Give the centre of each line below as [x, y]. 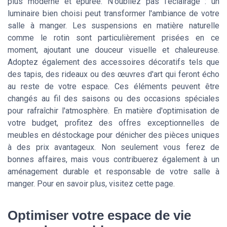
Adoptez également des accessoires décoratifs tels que [113, 62]
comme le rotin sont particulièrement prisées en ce [113, 37]
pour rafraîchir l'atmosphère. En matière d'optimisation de [113, 110]
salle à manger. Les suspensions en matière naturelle [113, 25]
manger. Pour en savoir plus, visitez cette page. [91, 183]
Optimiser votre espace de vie [99, 216]
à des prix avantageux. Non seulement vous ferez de [113, 147]
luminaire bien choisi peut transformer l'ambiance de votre [113, 13]
